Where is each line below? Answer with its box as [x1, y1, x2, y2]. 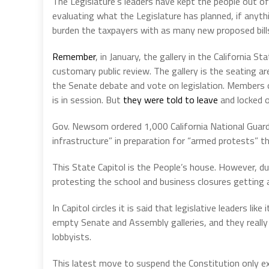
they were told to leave [123, 92, 218, 107]
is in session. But [52, 92, 123, 107]
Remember [52, 49, 95, 64]
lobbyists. [52, 229, 91, 244]
